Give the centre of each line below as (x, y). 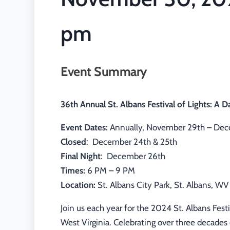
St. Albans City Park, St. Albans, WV (162, 185)
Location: (78, 185)
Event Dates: (84, 128)
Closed (74, 142)
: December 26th (133, 156)
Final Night (81, 156)
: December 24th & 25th (132, 142)
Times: (73, 171)
